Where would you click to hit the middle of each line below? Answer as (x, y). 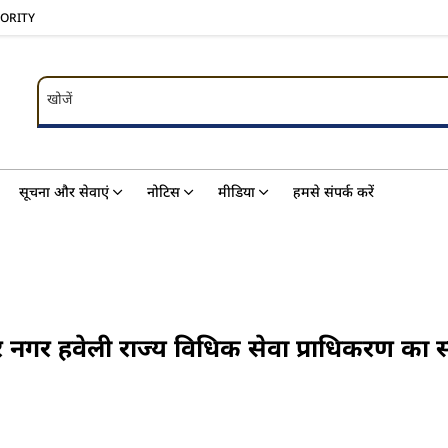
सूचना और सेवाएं (64, 191)
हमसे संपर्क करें (333, 191)
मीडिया (236, 191)
